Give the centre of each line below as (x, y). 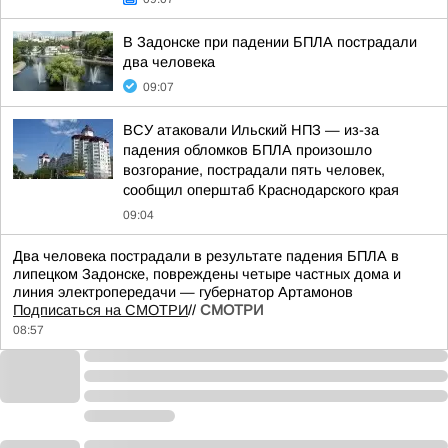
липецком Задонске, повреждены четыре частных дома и (207, 274)
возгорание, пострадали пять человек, (254, 170)
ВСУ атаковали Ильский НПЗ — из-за (251, 130)
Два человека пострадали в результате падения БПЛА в (206, 256)
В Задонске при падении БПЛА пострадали (270, 42)
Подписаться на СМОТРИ (100, 310)
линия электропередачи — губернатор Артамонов (183, 292)
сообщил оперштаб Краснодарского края (261, 190)
